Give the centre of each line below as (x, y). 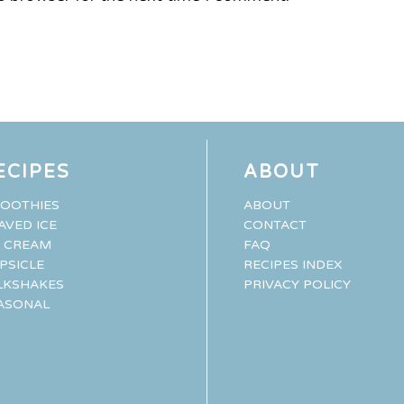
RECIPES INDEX (293, 264)
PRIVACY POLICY (297, 284)
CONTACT (275, 225)
